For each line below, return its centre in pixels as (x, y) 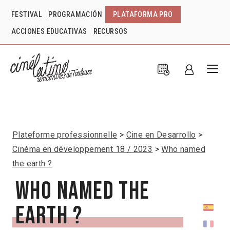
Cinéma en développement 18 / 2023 (83, 149)
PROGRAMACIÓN (75, 14)
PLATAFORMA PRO (143, 14)
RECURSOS (110, 31)
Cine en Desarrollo (161, 135)
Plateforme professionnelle (65, 135)
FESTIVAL (27, 14)
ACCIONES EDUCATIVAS (49, 31)
